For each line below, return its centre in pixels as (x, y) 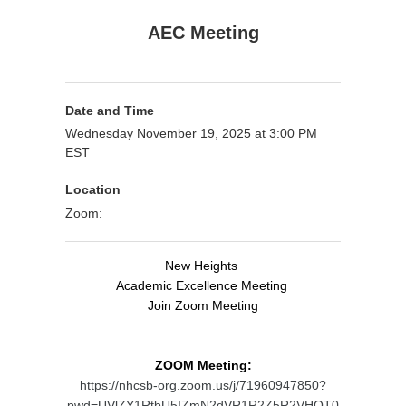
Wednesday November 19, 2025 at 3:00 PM (191, 133)
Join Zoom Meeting (203, 305)
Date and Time (110, 111)
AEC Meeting (203, 33)
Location (93, 189)
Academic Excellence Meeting (203, 285)
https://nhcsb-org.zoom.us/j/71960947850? (203, 385)
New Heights (203, 266)
